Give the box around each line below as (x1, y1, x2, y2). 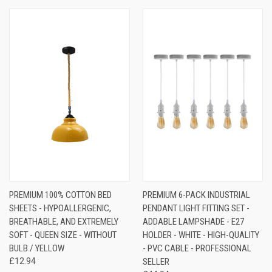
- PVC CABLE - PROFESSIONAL (142, 242, 251, 254)
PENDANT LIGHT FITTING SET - (142, 202, 250, 214)
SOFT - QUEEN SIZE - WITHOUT (9, 229, 117, 240)
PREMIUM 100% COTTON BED (9, 189, 112, 200)
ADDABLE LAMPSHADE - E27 (142, 216, 244, 227)
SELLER (142, 256, 169, 267)
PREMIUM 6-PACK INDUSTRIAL (142, 189, 250, 200)
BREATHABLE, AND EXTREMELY (9, 216, 118, 227)
